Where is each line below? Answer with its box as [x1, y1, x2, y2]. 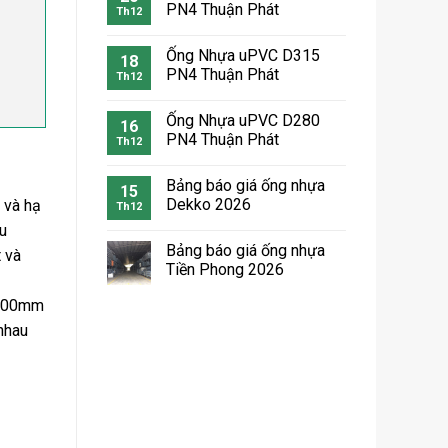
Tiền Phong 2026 [166, 260, 284, 280]
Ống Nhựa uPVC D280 [166, 111, 320, 131]
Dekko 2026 [166, 195, 251, 215]
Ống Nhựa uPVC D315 [166, 46, 320, 66]
